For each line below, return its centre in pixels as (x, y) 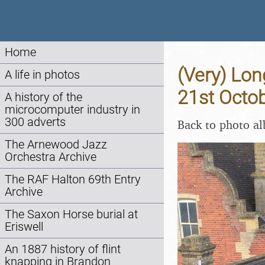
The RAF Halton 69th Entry (73, 180)
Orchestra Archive (51, 157)
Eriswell (24, 227)
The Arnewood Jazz (56, 145)
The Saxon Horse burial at (71, 214)
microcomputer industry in (72, 110)
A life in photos (42, 75)
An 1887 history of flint (63, 249)
